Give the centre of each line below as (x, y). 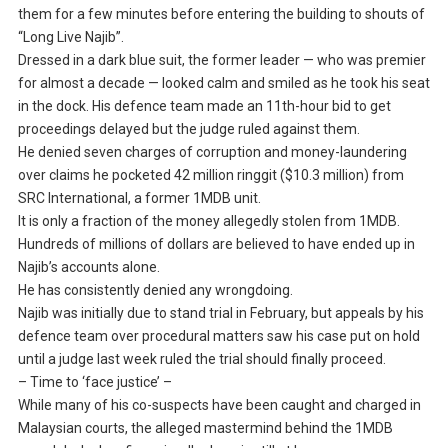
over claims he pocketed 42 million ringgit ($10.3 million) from (210, 175)
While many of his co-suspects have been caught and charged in (219, 405)
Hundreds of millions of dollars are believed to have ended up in (216, 244)
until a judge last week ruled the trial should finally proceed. (201, 359)
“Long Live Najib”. (70, 37)
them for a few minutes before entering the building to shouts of (221, 14)
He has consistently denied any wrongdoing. (155, 290)
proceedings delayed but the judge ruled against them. (188, 129)
